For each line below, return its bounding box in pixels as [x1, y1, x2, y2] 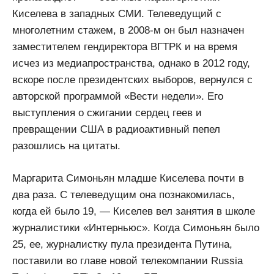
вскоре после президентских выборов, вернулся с [12, 74, 253, 86]
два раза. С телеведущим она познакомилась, [12, 188, 235, 201]
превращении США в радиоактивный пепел [12, 124, 220, 136]
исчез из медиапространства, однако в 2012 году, [12, 57, 250, 70]
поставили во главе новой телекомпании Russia [12, 254, 243, 267]
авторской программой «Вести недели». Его [12, 91, 223, 103]
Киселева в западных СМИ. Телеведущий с [12, 8, 221, 20]
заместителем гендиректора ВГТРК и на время [12, 41, 237, 53]
